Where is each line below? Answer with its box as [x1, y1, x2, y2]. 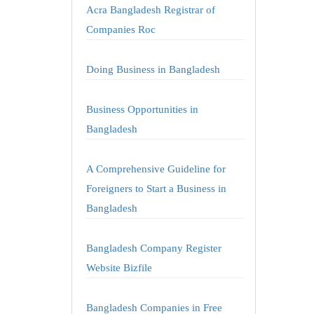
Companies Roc [86, 24, 156, 35]
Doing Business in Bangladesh [86, 64, 220, 75]
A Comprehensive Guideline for [86, 163, 226, 175]
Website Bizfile [86, 262, 152, 273]
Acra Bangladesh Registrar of [86, 4, 215, 15]
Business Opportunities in [86, 104, 198, 115]
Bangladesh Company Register [86, 243, 221, 254]
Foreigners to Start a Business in [86, 183, 226, 194]
